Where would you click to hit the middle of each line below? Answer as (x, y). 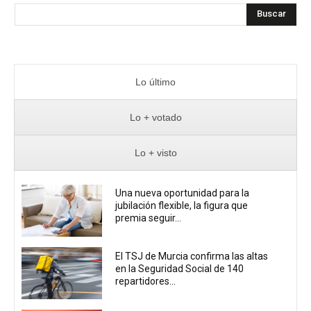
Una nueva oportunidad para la (183, 193)
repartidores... (146, 281)
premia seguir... (149, 218)
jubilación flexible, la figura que (182, 206)
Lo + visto (155, 152)
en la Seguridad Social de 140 (180, 268)
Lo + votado (155, 117)
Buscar (271, 14)
